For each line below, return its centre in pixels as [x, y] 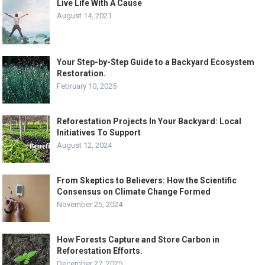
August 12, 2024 [85, 145]
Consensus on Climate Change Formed [134, 191]
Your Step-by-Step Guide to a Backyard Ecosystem [156, 62]
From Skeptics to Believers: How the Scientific [147, 180]
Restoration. [82, 73]
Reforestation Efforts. [100, 251]
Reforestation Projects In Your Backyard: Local [149, 121]
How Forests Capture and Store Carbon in [138, 239]
